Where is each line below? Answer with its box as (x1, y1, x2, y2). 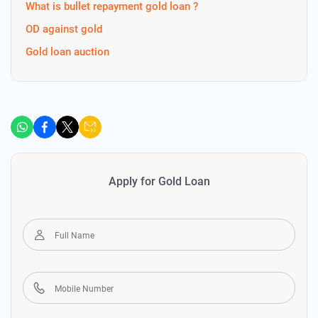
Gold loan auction (26, 45, 109, 58)
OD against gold (26, 23, 102, 35)
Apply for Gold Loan (108, 175, 210, 188)
